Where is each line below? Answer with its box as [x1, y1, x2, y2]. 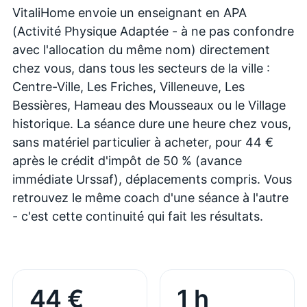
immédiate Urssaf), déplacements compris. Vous [12, 171, 292, 186]
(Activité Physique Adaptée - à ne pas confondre [12, 23, 294, 38]
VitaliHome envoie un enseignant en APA [12, 5, 247, 20]
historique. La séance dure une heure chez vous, [12, 116, 291, 131]
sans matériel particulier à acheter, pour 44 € [12, 134, 273, 149]
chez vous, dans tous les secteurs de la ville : [12, 60, 270, 75]
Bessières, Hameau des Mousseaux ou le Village [12, 97, 286, 112]
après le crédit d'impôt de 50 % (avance [12, 153, 242, 168]
